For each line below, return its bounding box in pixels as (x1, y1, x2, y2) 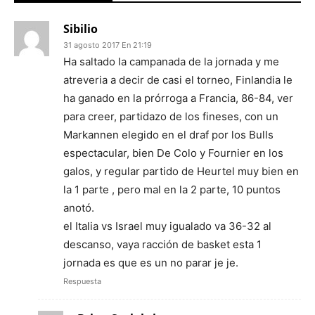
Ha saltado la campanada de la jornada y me (63, 55, 279, 69)
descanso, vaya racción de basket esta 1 (63, 238, 262, 252)
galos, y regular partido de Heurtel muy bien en (63, 165, 299, 179)
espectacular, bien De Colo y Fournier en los (63, 146, 283, 160)
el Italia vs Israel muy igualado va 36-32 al (63, 219, 271, 233)
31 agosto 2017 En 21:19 (63, 40, 152, 51)
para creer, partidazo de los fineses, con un (63, 110, 278, 124)
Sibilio (63, 21, 98, 37)
